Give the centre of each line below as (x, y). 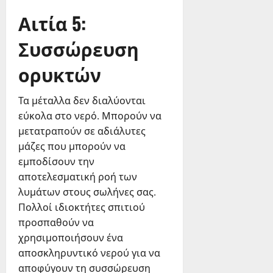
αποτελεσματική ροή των (78, 177)
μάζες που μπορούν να (72, 147)
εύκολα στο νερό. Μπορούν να (90, 116)
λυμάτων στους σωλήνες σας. (87, 192)
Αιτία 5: (52, 23)
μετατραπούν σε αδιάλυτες (82, 131)
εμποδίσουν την (56, 162)
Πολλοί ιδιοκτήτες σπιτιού (82, 207)
